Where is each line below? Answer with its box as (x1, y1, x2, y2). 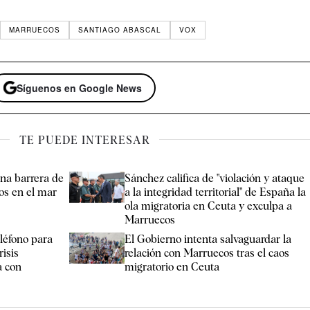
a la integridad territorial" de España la (125, 185, 307, 199)
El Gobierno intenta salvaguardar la (125, 232, 292, 246)
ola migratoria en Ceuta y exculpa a (125, 199, 293, 212)
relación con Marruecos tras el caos (125, 246, 290, 259)
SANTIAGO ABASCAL (78, 25, 162, 35)
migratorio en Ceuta (125, 259, 220, 273)
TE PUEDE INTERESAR (19, 133, 150, 147)
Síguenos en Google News (17, 80, 143, 95)
